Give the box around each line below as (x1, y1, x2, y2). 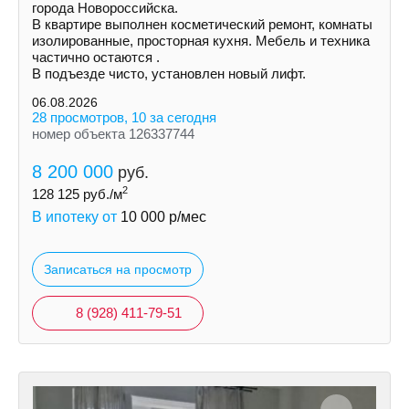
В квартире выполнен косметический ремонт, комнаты (32, 16, 372, 32)
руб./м (79, 186, 122, 202)
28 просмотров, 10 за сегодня (32, 110, 216, 125)
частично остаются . (32, 49, 160, 65)
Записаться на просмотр (44, 262, 192, 277)
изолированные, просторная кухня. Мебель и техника (32, 33, 370, 48)
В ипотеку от (32, 209, 121, 225)
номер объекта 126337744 (32, 126, 194, 142)
